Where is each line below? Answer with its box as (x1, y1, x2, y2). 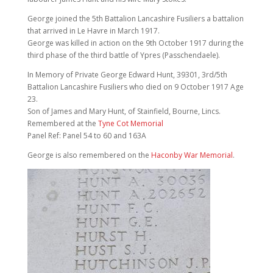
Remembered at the (27, 118, 98, 129)
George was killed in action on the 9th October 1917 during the (27, 37, 244, 48)
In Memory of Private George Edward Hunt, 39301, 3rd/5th (27, 69, 227, 80)
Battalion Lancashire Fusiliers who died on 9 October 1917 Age (27, 81, 244, 92)
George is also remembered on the (27, 149, 151, 160)
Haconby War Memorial (151, 149, 233, 160)
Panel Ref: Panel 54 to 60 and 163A (27, 130, 146, 141)
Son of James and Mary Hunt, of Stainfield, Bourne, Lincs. (27, 105, 221, 116)
